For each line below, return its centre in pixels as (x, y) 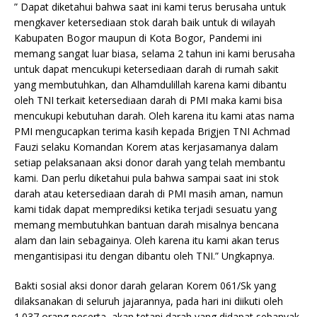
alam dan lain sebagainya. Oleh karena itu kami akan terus (147, 241)
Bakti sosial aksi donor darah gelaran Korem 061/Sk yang (145, 286)
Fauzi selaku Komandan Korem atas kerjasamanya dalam (146, 147)
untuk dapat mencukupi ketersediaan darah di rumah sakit (146, 69)
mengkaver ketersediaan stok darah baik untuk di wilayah (145, 23)
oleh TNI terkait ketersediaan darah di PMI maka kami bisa (148, 100)
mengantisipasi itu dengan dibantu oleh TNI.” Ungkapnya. (144, 256)
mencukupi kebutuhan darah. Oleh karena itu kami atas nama (154, 116)
